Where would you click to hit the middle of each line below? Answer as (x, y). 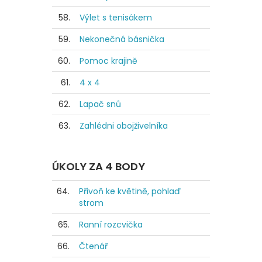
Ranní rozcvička (111, 225)
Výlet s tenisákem (116, 17)
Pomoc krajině (108, 61)
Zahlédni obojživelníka (124, 125)
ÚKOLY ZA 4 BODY (99, 167)
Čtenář (93, 247)
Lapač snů (100, 104)
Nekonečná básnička (122, 39)
